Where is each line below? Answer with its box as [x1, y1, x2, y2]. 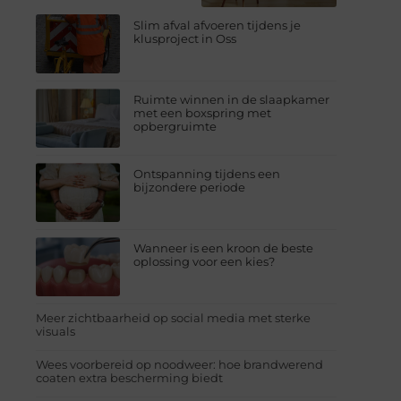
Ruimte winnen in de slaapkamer [133, 91, 330, 107]
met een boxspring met [133, 105, 272, 120]
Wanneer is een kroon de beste [133, 240, 314, 255]
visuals [36, 323, 75, 338]
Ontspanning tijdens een [133, 166, 281, 181]
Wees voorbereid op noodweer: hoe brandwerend [36, 356, 323, 371]
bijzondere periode [133, 179, 246, 194]
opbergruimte [133, 118, 218, 133]
